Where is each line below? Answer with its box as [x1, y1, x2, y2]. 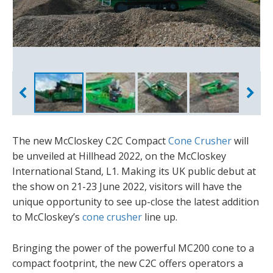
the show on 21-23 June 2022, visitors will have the [12, 179, 242, 193]
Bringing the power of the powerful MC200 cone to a [12, 241, 254, 255]
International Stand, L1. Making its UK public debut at [12, 164, 256, 178]
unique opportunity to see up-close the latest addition [12, 194, 259, 208]
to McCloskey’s [12, 210, 82, 224]
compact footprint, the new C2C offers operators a [12, 256, 243, 270]
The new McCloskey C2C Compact [12, 133, 168, 147]
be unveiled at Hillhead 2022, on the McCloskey [12, 149, 226, 163]
